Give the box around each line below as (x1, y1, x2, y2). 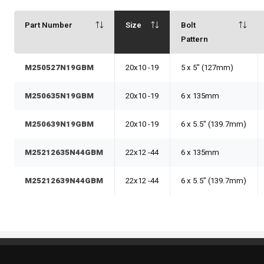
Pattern (181, 34, 209, 46)
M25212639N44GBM (25, 175, 104, 187)
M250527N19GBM (25, 62, 94, 74)
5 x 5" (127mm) (181, 62, 234, 74)
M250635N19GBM (25, 90, 94, 103)
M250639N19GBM (25, 118, 94, 131)
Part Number (25, 19, 73, 32)
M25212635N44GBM (25, 147, 104, 159)
